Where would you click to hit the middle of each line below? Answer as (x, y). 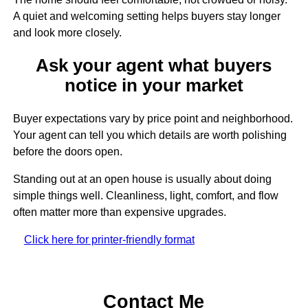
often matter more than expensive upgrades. (119, 212)
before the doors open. (67, 151)
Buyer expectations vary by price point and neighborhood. (153, 118)
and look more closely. (67, 33)
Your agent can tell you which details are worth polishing (150, 135)
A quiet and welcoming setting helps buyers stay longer (146, 16)
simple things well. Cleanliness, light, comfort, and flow (145, 195)
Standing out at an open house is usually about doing (142, 179)
